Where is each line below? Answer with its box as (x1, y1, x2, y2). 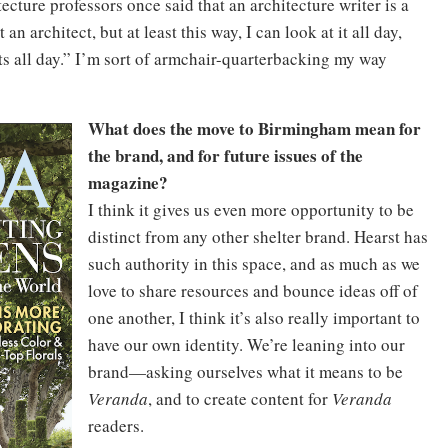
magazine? (88, 170, 168, 195)
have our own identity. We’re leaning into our (88, 333, 405, 356)
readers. (88, 414, 144, 437)
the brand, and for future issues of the (88, 143, 363, 168)
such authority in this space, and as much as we (88, 252, 420, 275)
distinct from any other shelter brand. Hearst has (88, 225, 428, 248)
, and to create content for (148, 387, 332, 410)
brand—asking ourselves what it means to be (88, 360, 403, 383)
